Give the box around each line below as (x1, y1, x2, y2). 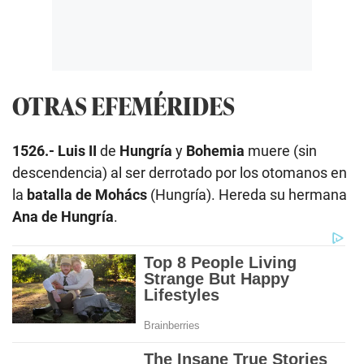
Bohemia (186, 141, 245, 159)
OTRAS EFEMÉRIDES (12, 87, 235, 123)
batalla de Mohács (27, 185, 147, 203)
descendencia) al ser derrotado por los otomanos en (12, 163, 347, 181)
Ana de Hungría (12, 207, 114, 225)
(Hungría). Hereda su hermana (147, 185, 347, 203)
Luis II (58, 141, 97, 159)
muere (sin (245, 141, 317, 159)
